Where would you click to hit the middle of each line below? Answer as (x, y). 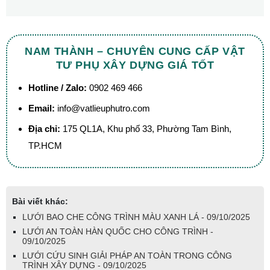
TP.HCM (45, 145)
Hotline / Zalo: (58, 87)
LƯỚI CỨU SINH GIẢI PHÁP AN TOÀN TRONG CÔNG (127, 255)
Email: (42, 108)
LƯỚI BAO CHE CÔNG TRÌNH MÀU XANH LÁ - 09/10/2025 (136, 217)
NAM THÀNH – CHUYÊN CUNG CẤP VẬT (135, 51)
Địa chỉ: (44, 128)
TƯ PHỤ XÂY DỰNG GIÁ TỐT (135, 65)
